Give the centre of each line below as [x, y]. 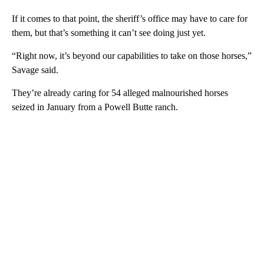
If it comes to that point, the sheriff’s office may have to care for [130, 19]
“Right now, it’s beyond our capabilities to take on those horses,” [132, 56]
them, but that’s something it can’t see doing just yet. [109, 33]
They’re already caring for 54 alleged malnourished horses [120, 93]
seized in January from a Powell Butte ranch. [95, 107]
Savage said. [35, 70]
